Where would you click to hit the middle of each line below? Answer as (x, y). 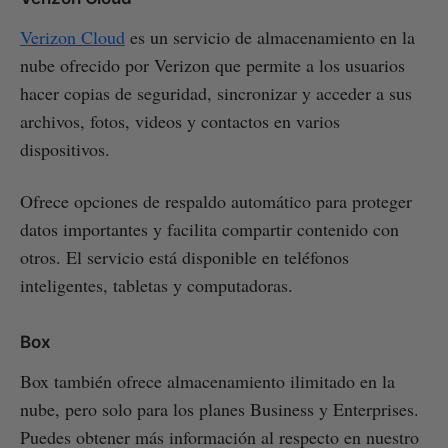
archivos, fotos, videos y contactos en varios (180, 120)
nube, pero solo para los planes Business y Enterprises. (219, 408)
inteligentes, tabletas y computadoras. (156, 284)
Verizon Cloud (72, 36)
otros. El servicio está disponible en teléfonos (184, 256)
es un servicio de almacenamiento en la (270, 36)
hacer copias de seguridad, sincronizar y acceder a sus (216, 92)
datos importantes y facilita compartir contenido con (209, 228)
